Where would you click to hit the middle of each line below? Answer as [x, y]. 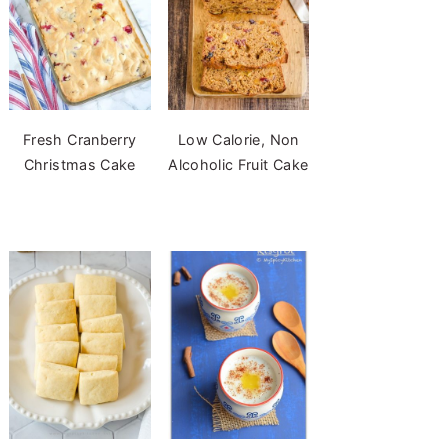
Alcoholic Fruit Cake [238, 164]
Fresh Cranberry [80, 139]
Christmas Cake [79, 164]
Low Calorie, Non [238, 139]
